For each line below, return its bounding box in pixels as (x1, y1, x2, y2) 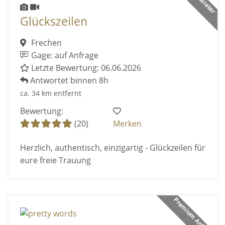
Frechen (29, 37, 62, 48)
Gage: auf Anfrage (29, 49, 99, 61)
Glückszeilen (20, 14, 87, 30)
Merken (113, 118, 142, 130)
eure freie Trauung (20, 154, 91, 166)
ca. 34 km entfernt (20, 88, 81, 98)
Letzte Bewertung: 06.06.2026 (29, 62, 141, 73)
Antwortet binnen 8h (28, 74, 108, 86)
